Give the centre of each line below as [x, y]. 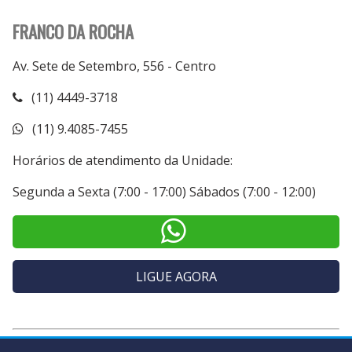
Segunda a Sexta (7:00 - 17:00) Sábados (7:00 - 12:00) [164, 191]
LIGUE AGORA [176, 276]
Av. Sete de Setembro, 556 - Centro [114, 66]
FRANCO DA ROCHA [73, 31]
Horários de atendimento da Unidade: [122, 160]
